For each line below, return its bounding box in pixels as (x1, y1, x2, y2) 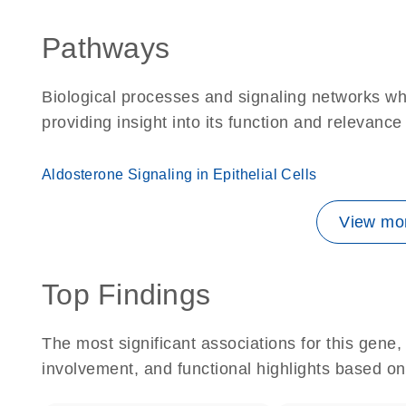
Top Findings (42, 278, 210, 311)
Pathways (42, 32, 169, 64)
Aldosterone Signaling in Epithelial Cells (42, 167, 317, 182)
